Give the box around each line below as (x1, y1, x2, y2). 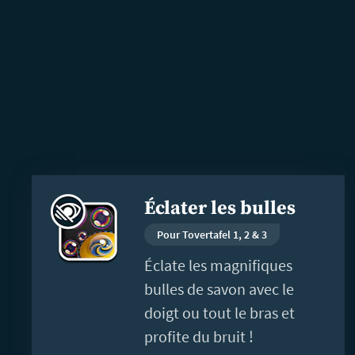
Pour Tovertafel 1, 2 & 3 (157, 227, 267, 242)
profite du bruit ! (144, 326, 254, 346)
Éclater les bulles (144, 196, 296, 220)
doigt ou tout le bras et (144, 302, 295, 323)
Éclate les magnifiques (144, 254, 292, 275)
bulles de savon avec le (144, 278, 294, 299)
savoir (32, 200, 71, 220)
